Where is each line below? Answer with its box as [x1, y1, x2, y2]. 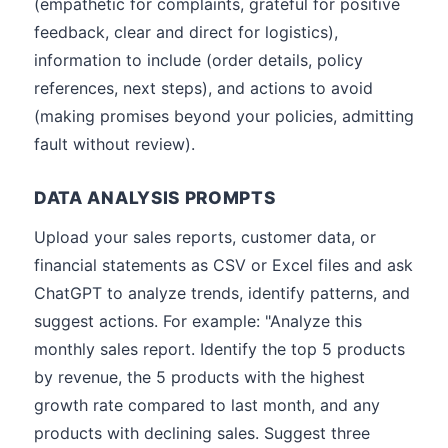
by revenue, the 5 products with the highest [34, 367, 365, 387]
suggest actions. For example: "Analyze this [34, 311, 362, 331]
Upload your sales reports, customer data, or [34, 227, 376, 247]
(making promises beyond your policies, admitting [34, 106, 414, 126]
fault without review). [34, 134, 195, 154]
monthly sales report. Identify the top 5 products [34, 339, 405, 359]
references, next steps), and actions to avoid [34, 78, 373, 98]
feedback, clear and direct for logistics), [34, 22, 338, 42]
